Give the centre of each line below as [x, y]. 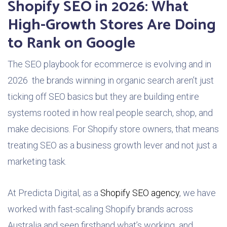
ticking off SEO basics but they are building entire [103, 97]
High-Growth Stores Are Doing [112, 25]
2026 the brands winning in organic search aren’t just [111, 81]
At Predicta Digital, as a [54, 193]
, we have [198, 193]
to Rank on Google [71, 44]
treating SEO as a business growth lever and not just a [112, 145]
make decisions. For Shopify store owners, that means [113, 129]
